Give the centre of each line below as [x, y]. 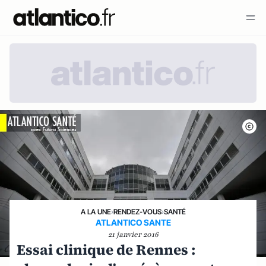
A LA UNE [96, 211]
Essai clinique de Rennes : [106, 249]
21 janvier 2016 [133, 234]
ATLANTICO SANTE [133, 222]
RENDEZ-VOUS [137, 211]
